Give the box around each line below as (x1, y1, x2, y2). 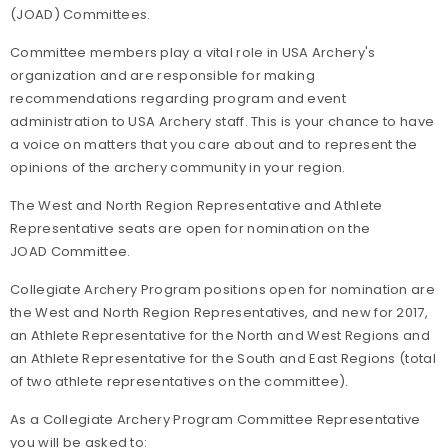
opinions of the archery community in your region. (10, 158, 346, 177)
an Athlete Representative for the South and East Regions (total (10, 349, 436, 368)
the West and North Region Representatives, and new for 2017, (10, 303, 428, 322)
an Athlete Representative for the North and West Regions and (10, 326, 430, 345)
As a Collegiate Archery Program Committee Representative (10, 410, 421, 429)
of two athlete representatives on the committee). (10, 372, 349, 391)
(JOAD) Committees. (10, 5, 151, 24)
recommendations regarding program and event (10, 89, 346, 108)
